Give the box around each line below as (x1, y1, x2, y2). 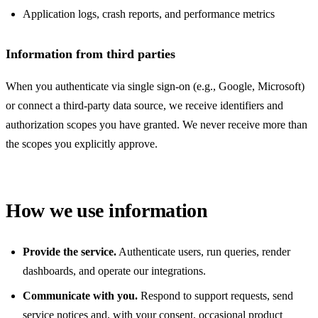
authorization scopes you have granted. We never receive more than (6, 118, 307, 131)
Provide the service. (23, 245, 116, 258)
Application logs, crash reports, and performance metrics (23, 8, 275, 21)
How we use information (6, 199, 208, 221)
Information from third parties (6, 47, 175, 62)
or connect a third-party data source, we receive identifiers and (6, 99, 283, 111)
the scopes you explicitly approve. (6, 137, 158, 150)
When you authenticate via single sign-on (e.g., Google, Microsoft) (6, 79, 305, 92)
